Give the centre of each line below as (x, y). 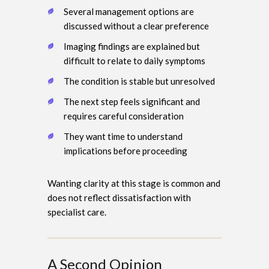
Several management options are (129, 11)
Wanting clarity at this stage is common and (134, 183)
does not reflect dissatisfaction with (119, 197)
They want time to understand (123, 136)
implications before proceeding (125, 150)
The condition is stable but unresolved (139, 81)
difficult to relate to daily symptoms (134, 60)
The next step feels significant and (132, 101)
